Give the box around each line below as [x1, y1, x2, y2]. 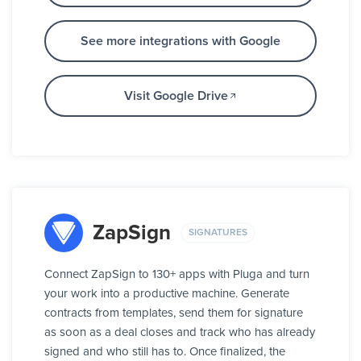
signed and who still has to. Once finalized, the [44, 346, 285, 359]
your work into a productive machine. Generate [44, 288, 289, 301]
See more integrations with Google [81, 35, 280, 48]
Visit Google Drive [123, 89, 228, 103]
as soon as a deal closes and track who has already [44, 326, 315, 339]
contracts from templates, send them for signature [44, 307, 303, 320]
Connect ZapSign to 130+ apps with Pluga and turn [44, 268, 309, 281]
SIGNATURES [189, 227, 247, 238]
